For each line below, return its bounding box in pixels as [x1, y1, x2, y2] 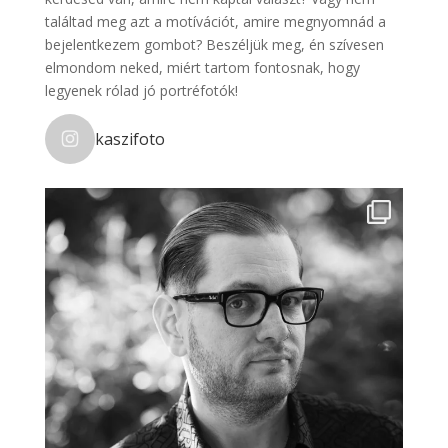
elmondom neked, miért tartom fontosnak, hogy [44, 58, 360, 78]
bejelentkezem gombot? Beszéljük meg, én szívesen [44, 35, 384, 55]
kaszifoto [94, 128, 165, 151]
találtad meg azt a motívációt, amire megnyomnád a [44, 12, 386, 32]
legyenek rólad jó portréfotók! [44, 81, 238, 101]
